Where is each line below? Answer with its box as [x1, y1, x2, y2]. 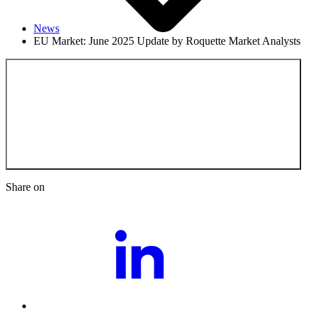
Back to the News [224, 157, 296, 168]
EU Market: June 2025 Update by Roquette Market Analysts [34, 35, 300, 47]
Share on [6, 181, 45, 193]
